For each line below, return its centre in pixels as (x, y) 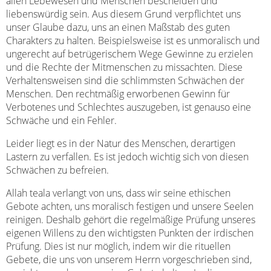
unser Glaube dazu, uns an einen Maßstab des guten (118, 27)
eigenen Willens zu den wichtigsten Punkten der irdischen (130, 233)
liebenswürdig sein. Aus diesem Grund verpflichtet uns (123, 14)
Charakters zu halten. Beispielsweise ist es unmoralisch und (133, 41)
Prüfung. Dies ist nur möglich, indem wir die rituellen (118, 246)
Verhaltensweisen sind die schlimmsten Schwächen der (125, 80)
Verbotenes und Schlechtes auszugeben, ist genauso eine (129, 107)
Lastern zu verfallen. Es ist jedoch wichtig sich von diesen (127, 157)
